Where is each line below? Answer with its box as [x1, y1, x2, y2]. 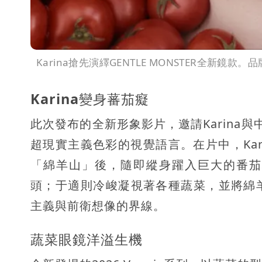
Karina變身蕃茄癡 [30, 89, 149, 108]
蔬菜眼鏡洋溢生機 [30, 229, 143, 249]
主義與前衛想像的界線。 [30, 197, 166, 213]
